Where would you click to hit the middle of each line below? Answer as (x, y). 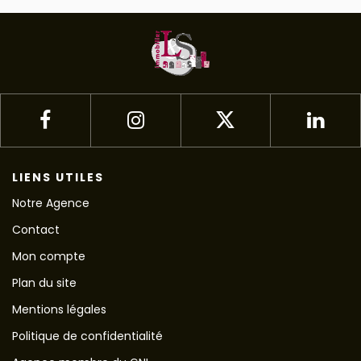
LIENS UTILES (58, 177)
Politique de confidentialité (87, 336)
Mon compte (49, 256)
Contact (36, 230)
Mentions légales (59, 309)
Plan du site (44, 283)
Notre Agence (51, 203)
